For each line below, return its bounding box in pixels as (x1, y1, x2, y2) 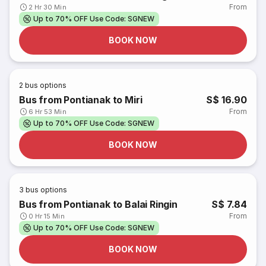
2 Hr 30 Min (28, 3, 66, 11)
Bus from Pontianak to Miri (19, 94, 142, 106)
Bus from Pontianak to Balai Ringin (19, 198, 178, 210)
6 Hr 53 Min (28, 107, 66, 116)
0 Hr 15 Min (28, 212, 65, 220)
